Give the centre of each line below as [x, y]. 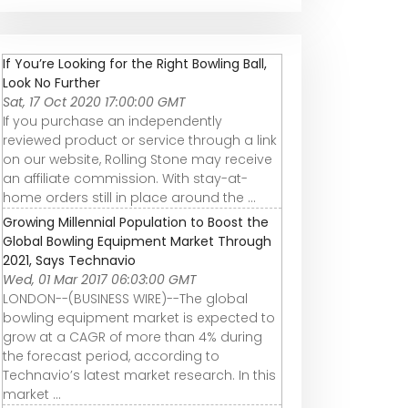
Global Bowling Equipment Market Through [137, 242]
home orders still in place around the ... [129, 198]
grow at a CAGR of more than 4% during [133, 337]
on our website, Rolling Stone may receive [138, 160]
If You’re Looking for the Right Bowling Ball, [135, 64]
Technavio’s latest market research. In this [139, 376]
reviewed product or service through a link [140, 141]
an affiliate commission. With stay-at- [125, 179]
